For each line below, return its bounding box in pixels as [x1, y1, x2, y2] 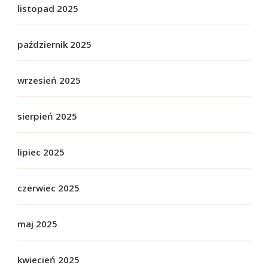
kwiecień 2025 [17, 254, 80, 266]
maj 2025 [17, 218, 57, 230]
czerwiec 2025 [17, 182, 80, 194]
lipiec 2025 [17, 146, 65, 159]
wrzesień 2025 [17, 74, 81, 87]
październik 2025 [17, 38, 92, 51]
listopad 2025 [17, 2, 78, 15]
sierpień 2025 [17, 110, 77, 123]
